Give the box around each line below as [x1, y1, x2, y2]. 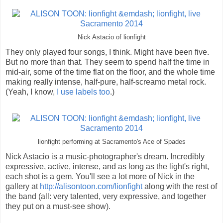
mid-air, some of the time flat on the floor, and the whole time [5, 67, 215, 76]
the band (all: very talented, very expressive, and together [5, 192, 206, 201]
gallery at [5, 182, 40, 191]
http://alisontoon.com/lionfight [40, 182, 142, 191]
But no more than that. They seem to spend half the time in [5, 57, 210, 66]
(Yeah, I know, [5, 87, 57, 96]
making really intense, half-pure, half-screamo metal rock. [5, 77, 206, 86]
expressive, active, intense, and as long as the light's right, [5, 162, 209, 171]
